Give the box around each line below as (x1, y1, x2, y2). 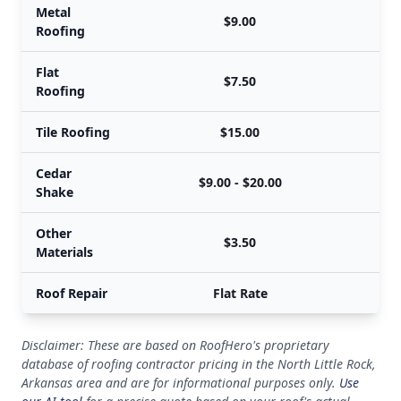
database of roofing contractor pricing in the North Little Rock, (21, 355, 376, 372)
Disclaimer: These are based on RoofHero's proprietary (21, 337, 329, 354)
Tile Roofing (36, 124, 110, 141)
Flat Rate (212, 285, 268, 302)
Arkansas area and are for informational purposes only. (21, 374, 339, 391)
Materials (36, 243, 93, 260)
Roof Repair (36, 285, 107, 302)
